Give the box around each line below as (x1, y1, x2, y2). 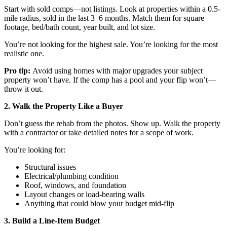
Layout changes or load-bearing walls (24, 190, 144, 199)
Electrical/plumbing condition (24, 171, 119, 180)
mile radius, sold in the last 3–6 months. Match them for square (4, 13, 204, 22)
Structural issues (24, 162, 76, 171)
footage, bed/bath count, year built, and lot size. (4, 22, 155, 31)
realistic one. (4, 49, 44, 58)
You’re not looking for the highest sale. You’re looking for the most (4, 40, 218, 49)
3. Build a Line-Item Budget (4, 216, 100, 225)
